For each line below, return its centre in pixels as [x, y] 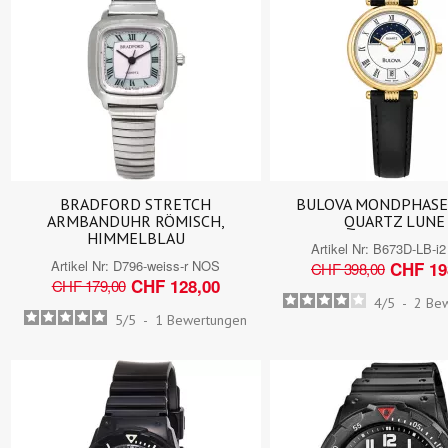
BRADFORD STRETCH [136, 203]
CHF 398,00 [347, 269]
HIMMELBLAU [135, 237]
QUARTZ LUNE [395, 220]
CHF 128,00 [175, 285]
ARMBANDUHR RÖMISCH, [135, 220]
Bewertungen [207, 319]
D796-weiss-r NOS [167, 265]
